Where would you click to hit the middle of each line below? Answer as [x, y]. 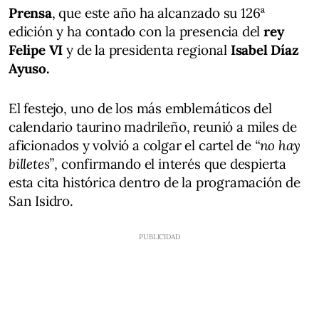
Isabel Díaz [265, 49]
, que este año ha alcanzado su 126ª [159, 12]
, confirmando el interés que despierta [171, 163]
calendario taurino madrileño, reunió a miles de [153, 126]
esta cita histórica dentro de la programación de [155, 182]
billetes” [32, 163]
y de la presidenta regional [148, 49]
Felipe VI [38, 49]
